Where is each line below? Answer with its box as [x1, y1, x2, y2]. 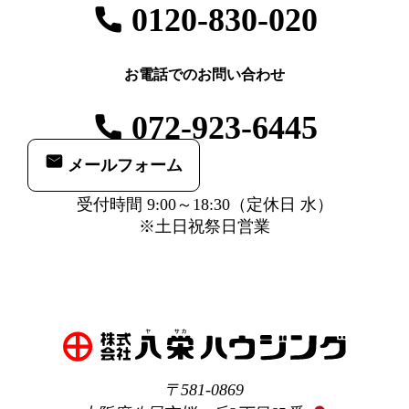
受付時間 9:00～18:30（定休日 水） [76, 195, 333, 215]
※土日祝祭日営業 [139, 217, 270, 236]
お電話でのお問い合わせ [124, 66, 285, 82]
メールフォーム [68, 156, 184, 175]
